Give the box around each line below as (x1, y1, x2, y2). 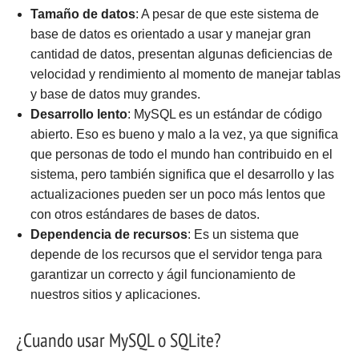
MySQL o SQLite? (105, 328, 221, 353)
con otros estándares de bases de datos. (30, 207, 260, 221)
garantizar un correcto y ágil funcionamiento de (30, 267, 296, 281)
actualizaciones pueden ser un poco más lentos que (30, 187, 325, 201)
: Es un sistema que (187, 227, 299, 241)
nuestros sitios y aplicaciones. (30, 287, 200, 301)
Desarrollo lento (30, 107, 127, 121)
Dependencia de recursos (30, 227, 188, 241)
